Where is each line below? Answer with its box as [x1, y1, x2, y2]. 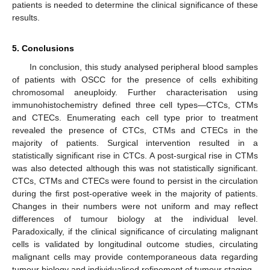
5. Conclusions [12, 43, 74, 53]
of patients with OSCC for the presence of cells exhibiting [12, 75, 258, 84]
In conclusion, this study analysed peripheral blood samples [29, 62, 258, 72]
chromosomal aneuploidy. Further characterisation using [12, 87, 258, 97]
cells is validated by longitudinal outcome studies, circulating [12, 239, 258, 249]
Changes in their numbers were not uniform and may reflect [12, 201, 258, 211]
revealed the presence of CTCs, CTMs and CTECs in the [12, 125, 258, 135]
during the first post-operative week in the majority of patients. [12, 189, 258, 198]
